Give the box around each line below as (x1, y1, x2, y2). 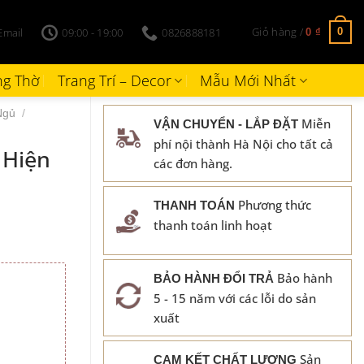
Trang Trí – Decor (57, 71, 171, 90)
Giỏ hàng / (252, 24, 306, 39)
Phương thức (235, 197, 311, 213)
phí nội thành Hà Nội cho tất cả (154, 136, 333, 152)
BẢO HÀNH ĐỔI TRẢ (154, 271, 274, 285)
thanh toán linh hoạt (154, 217, 272, 233)
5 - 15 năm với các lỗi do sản (154, 289, 316, 306)
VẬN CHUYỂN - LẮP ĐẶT (154, 117, 298, 131)
